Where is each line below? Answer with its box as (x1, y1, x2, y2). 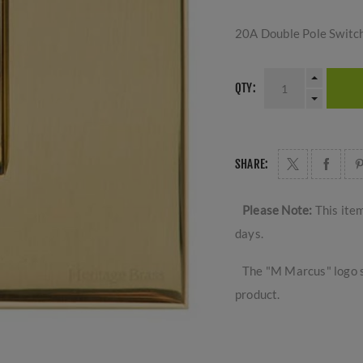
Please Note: (242, 202, 315, 217)
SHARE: (235, 156, 269, 172)
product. (235, 287, 280, 301)
